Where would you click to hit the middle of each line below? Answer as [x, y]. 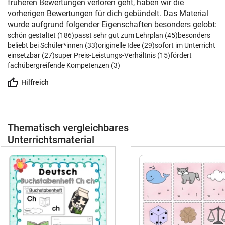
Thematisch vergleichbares [68, 128]
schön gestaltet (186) [41, 35]
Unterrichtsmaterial [51, 140]
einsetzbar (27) [31, 55]
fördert [181, 55]
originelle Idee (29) [126, 45]
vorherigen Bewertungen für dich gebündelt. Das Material [108, 13]
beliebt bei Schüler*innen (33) [53, 45]
